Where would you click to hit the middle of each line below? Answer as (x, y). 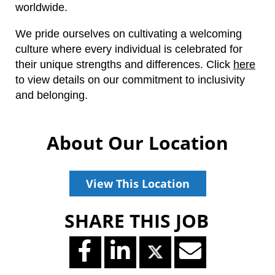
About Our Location (137, 142)
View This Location (137, 183)
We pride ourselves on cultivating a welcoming (129, 33)
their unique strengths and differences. (111, 64)
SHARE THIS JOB (137, 220)
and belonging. (52, 95)
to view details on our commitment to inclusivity (130, 79)
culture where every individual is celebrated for (129, 49)
